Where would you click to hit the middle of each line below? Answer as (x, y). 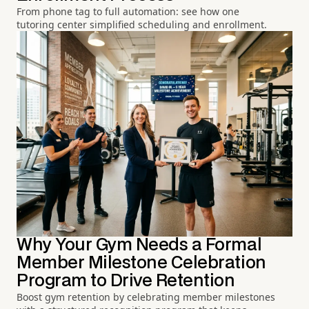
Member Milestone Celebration (141, 263)
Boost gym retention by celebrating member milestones (146, 297)
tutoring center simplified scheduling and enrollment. (142, 24)
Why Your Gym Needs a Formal (139, 246)
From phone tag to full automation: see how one (128, 11)
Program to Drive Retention (126, 281)
